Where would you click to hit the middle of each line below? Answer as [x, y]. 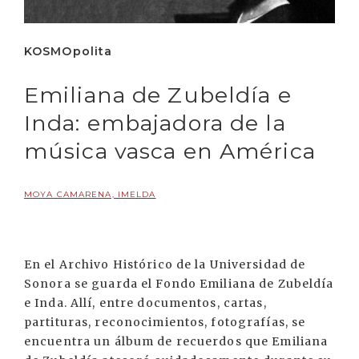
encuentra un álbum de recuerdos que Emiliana [176, 342]
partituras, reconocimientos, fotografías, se [165, 323]
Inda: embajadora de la [155, 123]
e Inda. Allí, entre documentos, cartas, [145, 303]
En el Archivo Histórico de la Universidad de [165, 265]
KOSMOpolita [69, 52]
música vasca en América [170, 151]
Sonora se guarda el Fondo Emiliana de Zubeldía [179, 284]
